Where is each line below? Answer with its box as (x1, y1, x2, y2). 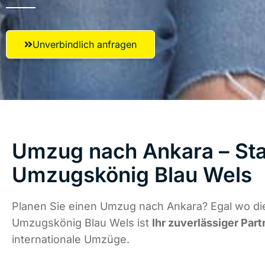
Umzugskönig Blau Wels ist (12, 216, 152, 230)
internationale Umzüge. (12, 233, 130, 246)
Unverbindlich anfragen (33, 38, 137, 50)
